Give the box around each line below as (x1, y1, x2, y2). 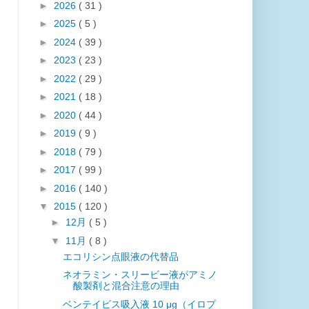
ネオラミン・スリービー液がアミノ (62, 269, 217, 281)
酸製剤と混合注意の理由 (72, 280, 179, 292)
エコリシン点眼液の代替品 (62, 250, 179, 262)
